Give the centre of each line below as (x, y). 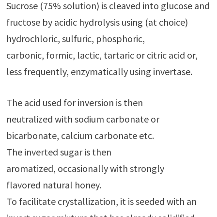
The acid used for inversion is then (74, 102)
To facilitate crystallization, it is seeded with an (101, 201)
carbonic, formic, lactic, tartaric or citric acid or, (102, 55)
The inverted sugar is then (59, 152)
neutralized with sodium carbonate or (83, 119)
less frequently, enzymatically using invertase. (99, 71)
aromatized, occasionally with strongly (85, 168)
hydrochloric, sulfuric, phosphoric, (75, 38)
